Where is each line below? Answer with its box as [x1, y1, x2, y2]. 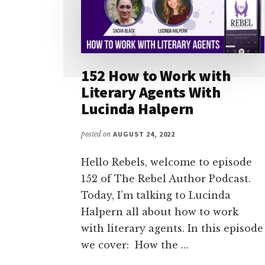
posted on [81, 130, 113, 139]
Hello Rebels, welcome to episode [81, 156, 252, 169]
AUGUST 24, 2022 [113, 130, 176, 139]
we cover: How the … [81, 239, 188, 251]
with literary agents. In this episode [81, 222, 263, 235]
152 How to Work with [81, 66, 231, 86]
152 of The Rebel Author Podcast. [81, 173, 251, 185]
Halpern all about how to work [81, 206, 238, 218]
